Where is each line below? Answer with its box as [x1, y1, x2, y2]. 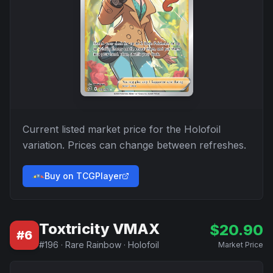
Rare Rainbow [65, 239, 121, 250]
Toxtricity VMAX [39, 220, 160, 238]
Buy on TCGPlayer [44, 171, 122, 181]
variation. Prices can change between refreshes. [23, 139, 246, 151]
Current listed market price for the [23, 123, 184, 135]
